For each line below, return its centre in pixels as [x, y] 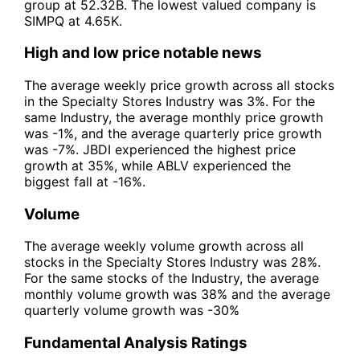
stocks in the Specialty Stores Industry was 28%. [172, 262]
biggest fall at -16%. [85, 181]
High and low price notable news [143, 53]
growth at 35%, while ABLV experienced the [157, 165]
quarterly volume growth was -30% [132, 311]
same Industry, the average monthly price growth [174, 117]
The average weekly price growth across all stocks [179, 85]
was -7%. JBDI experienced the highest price [160, 149]
